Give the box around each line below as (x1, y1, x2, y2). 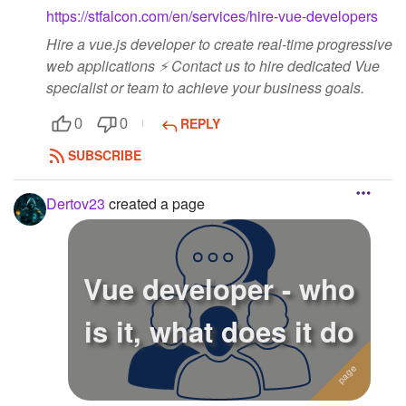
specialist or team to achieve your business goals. (46, 77, 364, 99)
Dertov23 (46, 192, 105, 214)
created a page (105, 192, 205, 214)
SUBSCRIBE (68, 146, 141, 165)
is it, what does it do (84, 310, 354, 351)
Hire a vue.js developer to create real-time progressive (46, 34, 392, 55)
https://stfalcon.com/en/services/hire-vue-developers (46, 5, 378, 27)
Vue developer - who (83, 267, 355, 308)
